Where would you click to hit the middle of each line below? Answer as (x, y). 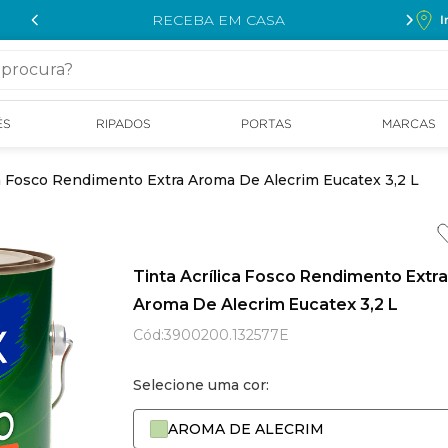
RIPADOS (124, 124)
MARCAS (408, 124)
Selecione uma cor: (200, 385)
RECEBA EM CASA (218, 19)
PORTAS (266, 124)
